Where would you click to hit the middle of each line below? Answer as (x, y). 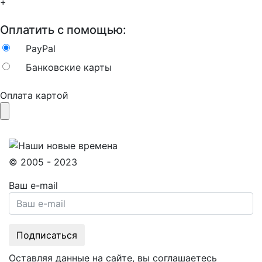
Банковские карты (69, 67)
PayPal (41, 49)
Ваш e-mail (33, 185)
